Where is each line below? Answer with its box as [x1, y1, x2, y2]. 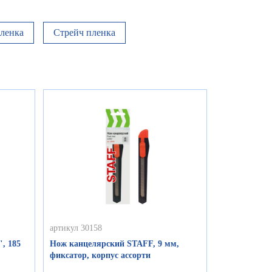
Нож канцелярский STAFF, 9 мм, [50, 239, 180, 249]
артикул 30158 [50, 223, 103, 233]
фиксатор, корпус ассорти [50, 251, 151, 260]
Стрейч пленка [53, 27, 115, 38]
